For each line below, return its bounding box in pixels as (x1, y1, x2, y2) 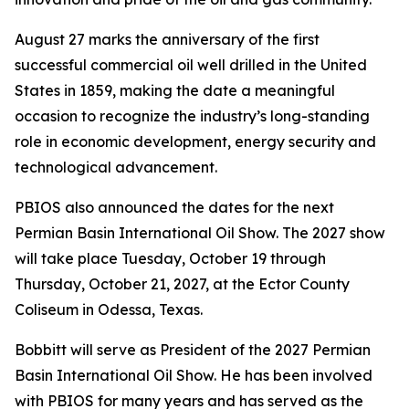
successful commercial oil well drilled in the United (15, 56, 367, 74)
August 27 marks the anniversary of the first (15, 30, 320, 48)
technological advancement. (15, 158, 217, 176)
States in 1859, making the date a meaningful (15, 81, 335, 100)
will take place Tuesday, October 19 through (15, 249, 326, 267)
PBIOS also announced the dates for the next (15, 198, 334, 216)
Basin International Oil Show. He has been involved (15, 366, 372, 384)
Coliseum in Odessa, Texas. (15, 300, 203, 319)
